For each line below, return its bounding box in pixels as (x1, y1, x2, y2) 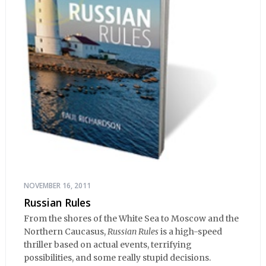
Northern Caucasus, (24, 226, 107, 237)
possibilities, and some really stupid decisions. (24, 252, 211, 263)
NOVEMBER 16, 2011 (24, 180, 91, 191)
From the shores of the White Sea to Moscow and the (24, 213, 239, 224)
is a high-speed (159, 226, 222, 237)
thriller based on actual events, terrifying (24, 239, 192, 250)
